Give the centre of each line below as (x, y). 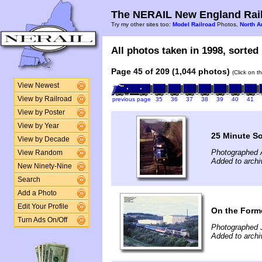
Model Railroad (194, 24)
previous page (131, 99)
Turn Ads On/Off (42, 220)
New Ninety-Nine (44, 166)
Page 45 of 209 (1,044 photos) (170, 71)
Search (29, 180)
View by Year (38, 126)
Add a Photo (37, 193)
